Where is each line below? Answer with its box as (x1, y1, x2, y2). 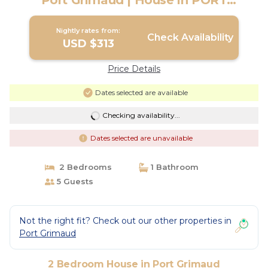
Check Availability (147, 32, 233, 43)
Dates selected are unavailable (90, 133, 193, 142)
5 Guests (54, 176, 93, 186)
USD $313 (62, 37, 114, 50)
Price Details (108, 63, 160, 74)
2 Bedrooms (54, 162, 112, 172)
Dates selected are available (95, 88, 188, 97)
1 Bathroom (148, 162, 199, 172)
